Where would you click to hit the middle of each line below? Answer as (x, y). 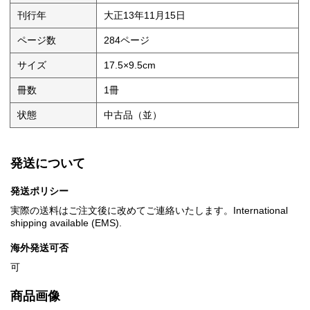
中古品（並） (133, 115)
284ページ (127, 40)
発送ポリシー (39, 191)
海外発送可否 (39, 248)
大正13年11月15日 (145, 16)
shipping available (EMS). (66, 223)
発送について (48, 164)
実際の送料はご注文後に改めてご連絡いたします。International (149, 211)
